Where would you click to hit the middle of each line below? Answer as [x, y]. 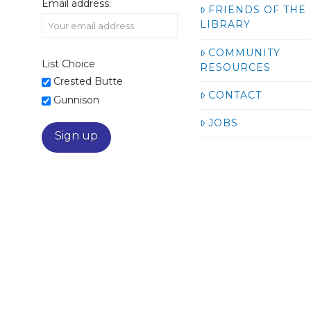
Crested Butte [88, 82]
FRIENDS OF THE [258, 10]
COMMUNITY [245, 52]
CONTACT [235, 95]
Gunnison [76, 100]
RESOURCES [236, 67]
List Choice [68, 64]
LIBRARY [226, 25]
